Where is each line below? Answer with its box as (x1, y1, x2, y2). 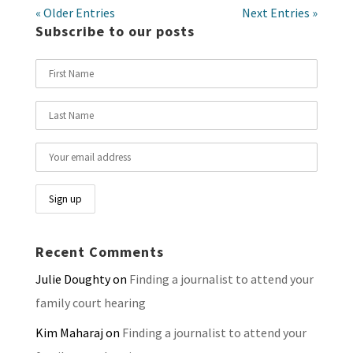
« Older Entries (35, 5, 115, 21)
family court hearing (35, 295, 146, 311)
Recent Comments (35, 243, 164, 262)
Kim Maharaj (35, 325, 103, 341)
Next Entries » (242, 5, 318, 21)
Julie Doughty (35, 271, 110, 288)
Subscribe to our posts (35, 22, 195, 41)
